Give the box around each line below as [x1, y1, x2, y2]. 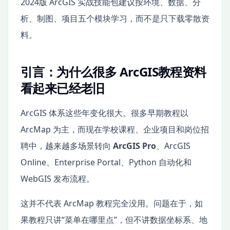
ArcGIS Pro [113, 140, 156, 151]
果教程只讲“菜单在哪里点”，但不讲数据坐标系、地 [21, 214, 207, 225]
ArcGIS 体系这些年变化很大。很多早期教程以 [21, 107, 188, 119]
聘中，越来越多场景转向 [21, 140, 113, 151]
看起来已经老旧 [21, 79, 105, 97]
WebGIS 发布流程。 [21, 172, 94, 184]
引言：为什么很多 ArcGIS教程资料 [21, 63, 206, 80]
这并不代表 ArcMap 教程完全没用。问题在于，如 [21, 197, 203, 209]
